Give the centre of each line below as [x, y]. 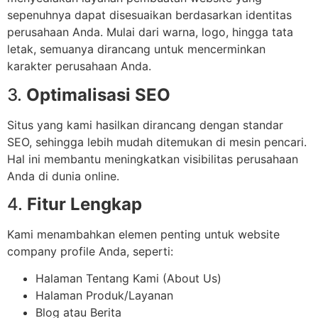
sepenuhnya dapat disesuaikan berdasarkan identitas [149, 15]
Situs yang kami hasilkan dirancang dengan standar [145, 125]
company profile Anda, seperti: [90, 252]
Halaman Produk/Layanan [104, 296]
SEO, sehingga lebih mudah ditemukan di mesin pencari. [157, 142]
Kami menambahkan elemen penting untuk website [143, 235]
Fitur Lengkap [84, 204]
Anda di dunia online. [63, 176]
